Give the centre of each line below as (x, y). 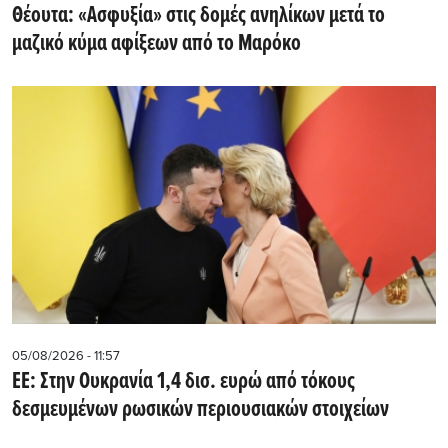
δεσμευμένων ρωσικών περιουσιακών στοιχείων (200, 410)
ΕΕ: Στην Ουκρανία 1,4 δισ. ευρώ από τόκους (183, 382)
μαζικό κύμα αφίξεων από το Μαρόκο (156, 43)
